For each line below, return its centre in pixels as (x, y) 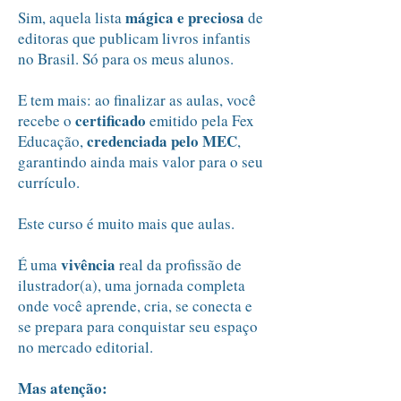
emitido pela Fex (202, 120)
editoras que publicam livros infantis (134, 38)
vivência (90, 264)
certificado (112, 120)
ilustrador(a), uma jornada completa (132, 285)
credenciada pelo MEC (162, 141)
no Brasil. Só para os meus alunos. (126, 59)
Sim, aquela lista (72, 17)
